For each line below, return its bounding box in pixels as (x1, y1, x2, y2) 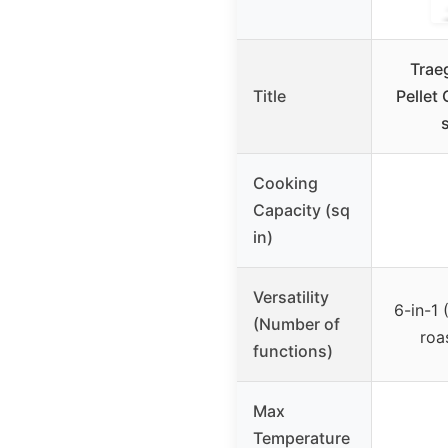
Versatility (253, 287, 329, 308)
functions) (253, 341, 333, 362)
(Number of (253, 314, 340, 335)
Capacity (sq (253, 200, 350, 221)
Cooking (253, 173, 318, 194)
